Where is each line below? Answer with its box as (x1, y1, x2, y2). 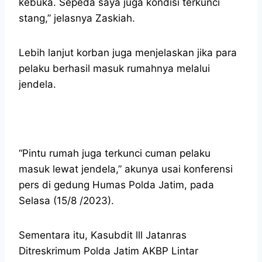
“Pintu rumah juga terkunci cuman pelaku (19, 147, 211, 159)
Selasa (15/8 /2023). (19, 194, 114, 206)
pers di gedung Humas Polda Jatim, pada (19, 178, 214, 191)
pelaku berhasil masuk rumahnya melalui (19, 62, 210, 74)
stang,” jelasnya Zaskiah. (19, 12, 135, 24)
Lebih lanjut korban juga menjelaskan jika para (19, 46, 237, 58)
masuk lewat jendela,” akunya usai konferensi (19, 163, 233, 175)
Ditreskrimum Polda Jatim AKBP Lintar (19, 244, 198, 257)
